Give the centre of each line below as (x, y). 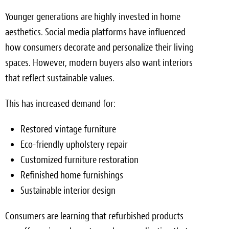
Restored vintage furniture (68, 129)
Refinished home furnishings (72, 175)
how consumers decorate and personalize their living (99, 47)
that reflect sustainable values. (60, 78)
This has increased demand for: (60, 104)
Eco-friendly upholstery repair (74, 144)
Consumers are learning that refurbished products (94, 216)
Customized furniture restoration (79, 160)
